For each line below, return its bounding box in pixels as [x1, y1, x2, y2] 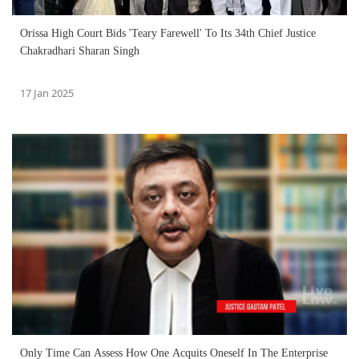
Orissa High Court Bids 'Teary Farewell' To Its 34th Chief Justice [20, 27, 316, 40]
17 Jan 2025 [20, 86, 74, 101]
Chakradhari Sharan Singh [20, 45, 139, 58]
